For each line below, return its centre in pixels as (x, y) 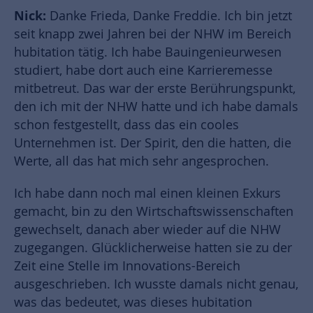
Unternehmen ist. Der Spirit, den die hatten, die (153, 143)
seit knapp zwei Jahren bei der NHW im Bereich (153, 34)
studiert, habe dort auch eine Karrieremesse (143, 71)
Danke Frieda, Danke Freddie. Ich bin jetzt (171, 16)
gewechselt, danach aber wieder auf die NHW (147, 230)
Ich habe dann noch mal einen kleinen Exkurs (147, 194)
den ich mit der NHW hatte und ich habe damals (156, 107)
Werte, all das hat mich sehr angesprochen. (141, 161)
